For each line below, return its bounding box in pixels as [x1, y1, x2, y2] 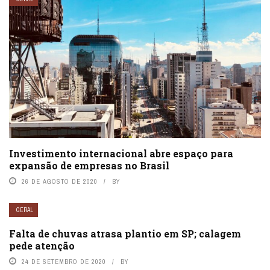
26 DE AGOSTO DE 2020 [22, 177, 98, 186]
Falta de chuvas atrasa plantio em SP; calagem [9, 227, 241, 240]
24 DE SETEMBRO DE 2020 [22, 257, 106, 266]
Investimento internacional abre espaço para [9, 146, 233, 160]
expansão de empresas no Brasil [9, 159, 169, 172]
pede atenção [9, 239, 75, 252]
